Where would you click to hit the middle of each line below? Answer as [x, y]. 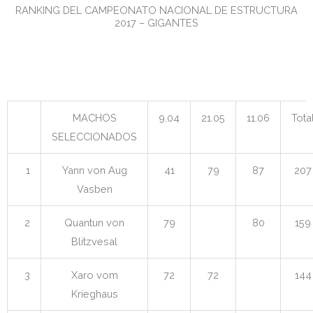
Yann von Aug [94, 170]
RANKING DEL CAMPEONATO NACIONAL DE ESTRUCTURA [156, 10]
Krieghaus [94, 293]
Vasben [94, 189]
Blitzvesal [94, 241]
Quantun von [94, 222]
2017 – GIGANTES [156, 23]
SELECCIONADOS [94, 136]
